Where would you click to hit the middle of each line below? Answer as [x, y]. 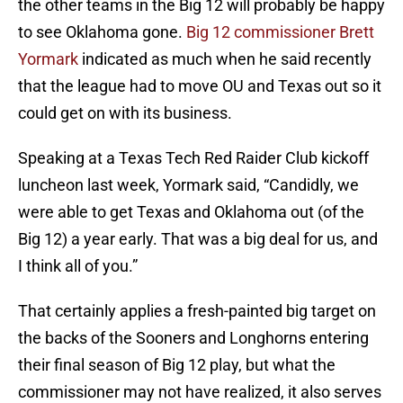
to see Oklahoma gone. [102, 32]
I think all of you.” [78, 266]
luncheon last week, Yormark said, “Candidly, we [188, 185]
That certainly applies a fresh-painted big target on [197, 311]
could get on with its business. [125, 113]
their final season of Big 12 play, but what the [177, 365]
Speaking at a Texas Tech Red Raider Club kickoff [193, 158]
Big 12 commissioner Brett [280, 32]
